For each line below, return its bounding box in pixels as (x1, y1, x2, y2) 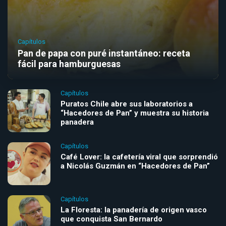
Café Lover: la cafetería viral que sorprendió (61, 152, 218, 161)
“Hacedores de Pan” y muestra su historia (61, 108, 209, 118)
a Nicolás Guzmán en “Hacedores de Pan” (61, 161, 210, 171)
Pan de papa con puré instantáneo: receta (18, 47, 190, 59)
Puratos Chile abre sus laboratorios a (61, 99, 193, 108)
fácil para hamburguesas (18, 58, 121, 69)
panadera (61, 117, 94, 127)
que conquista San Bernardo (61, 214, 162, 223)
